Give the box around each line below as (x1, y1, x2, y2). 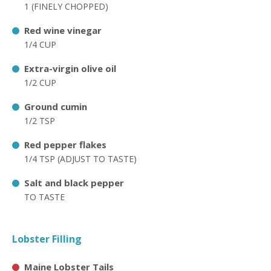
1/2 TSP (24, 115, 55, 126)
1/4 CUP (24, 39, 56, 50)
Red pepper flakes (24, 139, 106, 151)
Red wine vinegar (24, 24, 102, 36)
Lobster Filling (12, 232, 82, 246)
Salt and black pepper (24, 177, 124, 189)
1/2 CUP (24, 77, 56, 88)
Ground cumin (24, 100, 87, 113)
